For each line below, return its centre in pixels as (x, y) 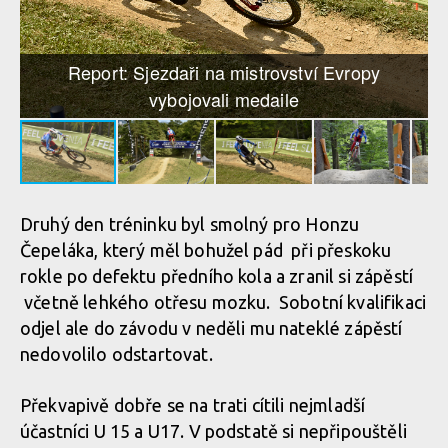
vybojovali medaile (224, 99)
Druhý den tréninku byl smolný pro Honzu (190, 224)
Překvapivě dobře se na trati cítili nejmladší (193, 405)
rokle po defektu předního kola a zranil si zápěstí (217, 276)
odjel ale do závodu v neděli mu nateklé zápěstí (211, 328)
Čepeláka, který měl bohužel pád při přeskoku (206, 250)
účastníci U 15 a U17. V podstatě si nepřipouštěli (213, 431)
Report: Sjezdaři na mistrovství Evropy (224, 72)
